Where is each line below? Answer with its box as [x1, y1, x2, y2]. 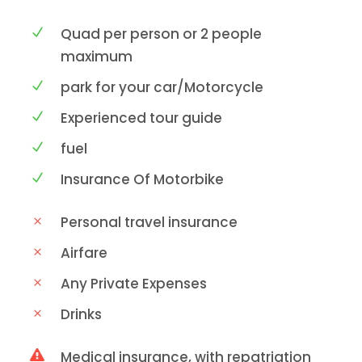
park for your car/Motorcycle [60, 78, 263, 97]
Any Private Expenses [60, 274, 207, 293]
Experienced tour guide [60, 108, 222, 128]
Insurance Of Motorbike [60, 170, 224, 189]
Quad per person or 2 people [60, 24, 262, 44]
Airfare [60, 243, 107, 263]
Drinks [60, 305, 102, 324]
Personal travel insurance [60, 213, 238, 232]
